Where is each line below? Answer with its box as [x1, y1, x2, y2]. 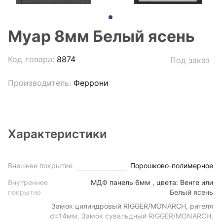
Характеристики [8, 127, 107, 141]
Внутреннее [8, 178, 48, 186]
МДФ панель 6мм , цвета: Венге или [91, 178, 213, 186]
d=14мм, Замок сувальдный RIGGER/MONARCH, [50, 212, 213, 220]
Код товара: [8, 54, 54, 64]
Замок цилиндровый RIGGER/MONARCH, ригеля [51, 202, 213, 210]
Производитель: [8, 78, 71, 88]
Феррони [74, 78, 109, 88]
